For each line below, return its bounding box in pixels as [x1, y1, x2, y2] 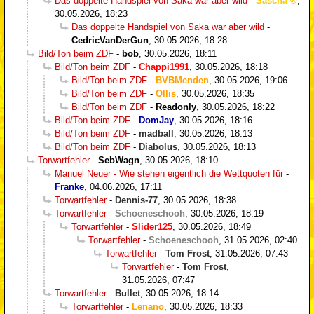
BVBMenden [156, 74, 209, 86]
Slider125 [132, 221, 172, 232]
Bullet [115, 287, 140, 299]
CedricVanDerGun [71, 34, 149, 46]
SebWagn [98, 154, 139, 165]
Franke [55, 181, 84, 192]
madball [139, 128, 174, 139]
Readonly [156, 101, 196, 112]
